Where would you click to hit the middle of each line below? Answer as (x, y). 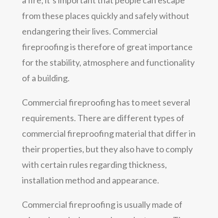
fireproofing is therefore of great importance (107, 46)
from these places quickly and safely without (105, 15)
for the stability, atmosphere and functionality (108, 62)
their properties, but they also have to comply (107, 149)
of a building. (45, 78)
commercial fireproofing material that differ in (109, 133)
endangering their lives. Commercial (90, 31)
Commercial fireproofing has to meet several (106, 102)
